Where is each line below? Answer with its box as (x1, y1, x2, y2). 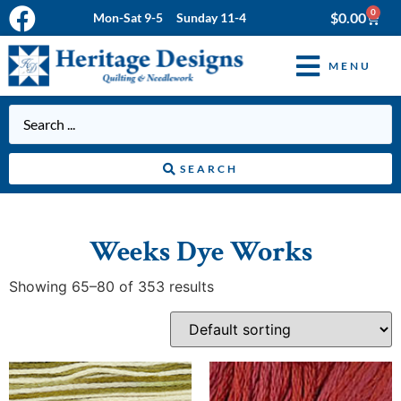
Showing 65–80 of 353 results (9, 277, 214, 296)
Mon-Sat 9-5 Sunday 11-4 (93, 10, 247, 25)
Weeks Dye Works (89, 234, 312, 271)
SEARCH (180, 162, 238, 176)
